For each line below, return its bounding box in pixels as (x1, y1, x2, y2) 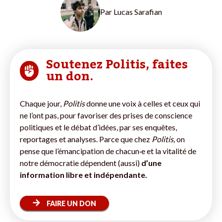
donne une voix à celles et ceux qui (85, 98, 200, 108)
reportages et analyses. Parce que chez (20, 134, 152, 144)
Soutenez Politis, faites (46, 52, 188, 77)
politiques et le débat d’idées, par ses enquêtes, (20, 122, 177, 132)
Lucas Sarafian (113, 6, 162, 16)
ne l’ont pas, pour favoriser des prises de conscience (20, 110, 192, 120)
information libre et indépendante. (20, 169, 147, 179)
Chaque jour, (20, 98, 63, 108)
